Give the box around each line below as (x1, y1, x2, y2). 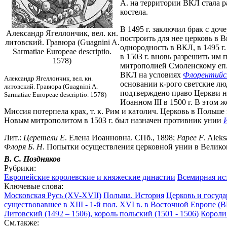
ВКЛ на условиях (120, 70, 183, 79)
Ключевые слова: (4, 181, 63, 191)
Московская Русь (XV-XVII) (4, 191, 101, 200)
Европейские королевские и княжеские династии (4, 172, 175, 181)
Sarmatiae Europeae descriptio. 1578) (4, 90, 106, 98)
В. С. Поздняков (4, 154, 60, 163)
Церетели (23, 133, 58, 142)
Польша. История (103, 191, 164, 200)
